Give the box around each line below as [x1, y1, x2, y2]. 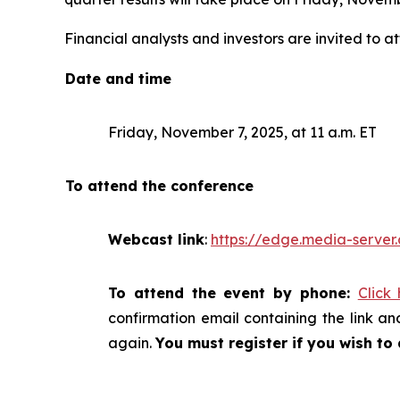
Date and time [65, 69, 171, 87]
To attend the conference [65, 176, 254, 195]
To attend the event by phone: [108, 283, 358, 302]
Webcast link [108, 229, 204, 248]
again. [108, 333, 155, 352]
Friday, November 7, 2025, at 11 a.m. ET [108, 122, 377, 141]
